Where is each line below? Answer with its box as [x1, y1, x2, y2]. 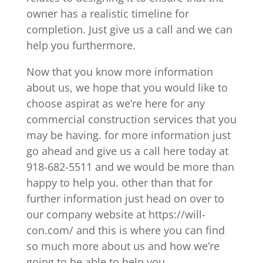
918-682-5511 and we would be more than [26, 159, 234, 174]
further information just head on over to [26, 191, 224, 205]
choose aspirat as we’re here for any [26, 96, 205, 110]
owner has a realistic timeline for [26, 6, 189, 21]
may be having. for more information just [26, 127, 231, 142]
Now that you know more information [26, 64, 213, 79]
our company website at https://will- [26, 207, 205, 221]
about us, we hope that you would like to [26, 80, 228, 95]
